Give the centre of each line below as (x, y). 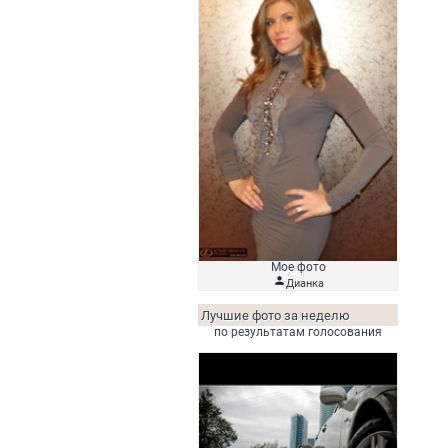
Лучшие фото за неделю (275, 315)
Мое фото (298, 266)
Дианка (304, 283)
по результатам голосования (298, 331)
